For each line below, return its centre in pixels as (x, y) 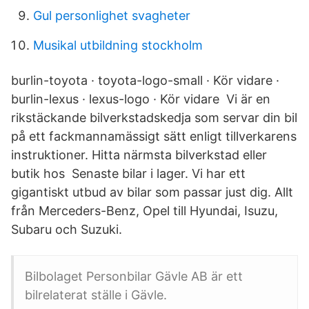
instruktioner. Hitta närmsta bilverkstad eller (139, 155)
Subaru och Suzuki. (67, 229)
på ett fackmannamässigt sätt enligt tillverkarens (154, 136)
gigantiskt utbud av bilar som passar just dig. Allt (152, 192)
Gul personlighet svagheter (112, 16)
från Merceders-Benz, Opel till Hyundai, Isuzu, (144, 211)
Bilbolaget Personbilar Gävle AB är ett (134, 276)
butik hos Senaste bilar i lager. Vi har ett (128, 173)
